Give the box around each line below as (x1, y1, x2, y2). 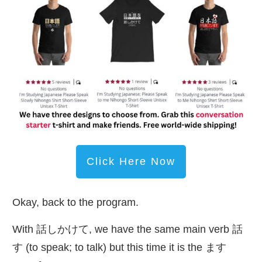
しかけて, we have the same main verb (47, 223, 232, 236)
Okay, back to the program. (12, 196, 139, 209)
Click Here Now (87, 156, 175, 168)
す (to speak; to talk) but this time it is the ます (12, 242, 226, 254)
